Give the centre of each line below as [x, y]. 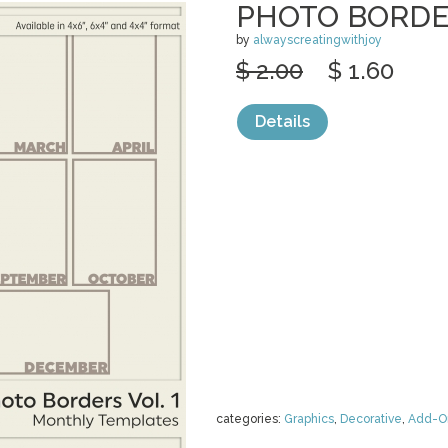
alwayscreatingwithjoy [317, 40]
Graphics [309, 419]
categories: [250, 419]
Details [282, 121]
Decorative [371, 419]
